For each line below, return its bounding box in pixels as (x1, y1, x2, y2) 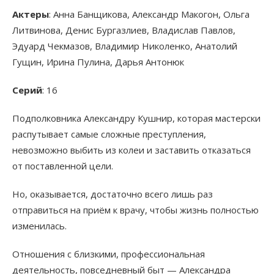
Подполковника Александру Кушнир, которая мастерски (12, 112, 261, 125)
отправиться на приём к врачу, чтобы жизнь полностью (12, 204, 259, 217)
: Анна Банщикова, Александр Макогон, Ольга (49, 8, 250, 21)
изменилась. (12, 220, 67, 232)
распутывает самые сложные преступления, (12, 128, 206, 141)
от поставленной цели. (12, 160, 113, 172)
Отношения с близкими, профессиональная (12, 248, 205, 261)
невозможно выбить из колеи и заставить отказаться (12, 144, 251, 157)
